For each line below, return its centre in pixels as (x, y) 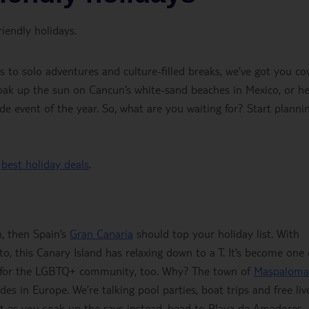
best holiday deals (45, 164)
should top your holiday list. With (216, 233)
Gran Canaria (101, 233)
